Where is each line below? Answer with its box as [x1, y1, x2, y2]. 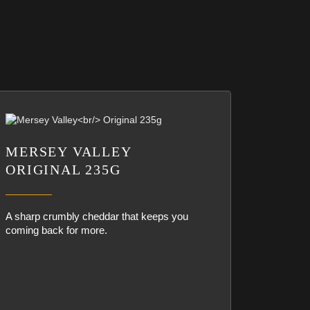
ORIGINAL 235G [6, 162, 121, 177]
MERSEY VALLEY [6, 144, 132, 159]
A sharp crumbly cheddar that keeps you [6, 210, 189, 222]
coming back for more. [6, 224, 108, 236]
